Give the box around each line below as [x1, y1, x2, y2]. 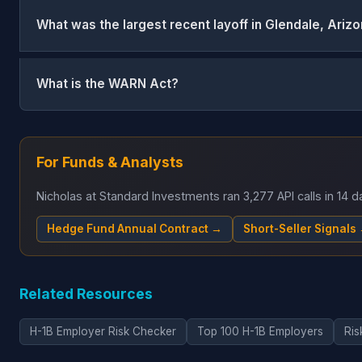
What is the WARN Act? [36, 76, 179, 91]
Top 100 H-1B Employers [197, 324, 323, 338]
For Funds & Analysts [36, 153, 183, 170]
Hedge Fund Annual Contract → [47, 221, 222, 235]
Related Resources [19, 284, 153, 302]
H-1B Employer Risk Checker [30, 324, 176, 338]
